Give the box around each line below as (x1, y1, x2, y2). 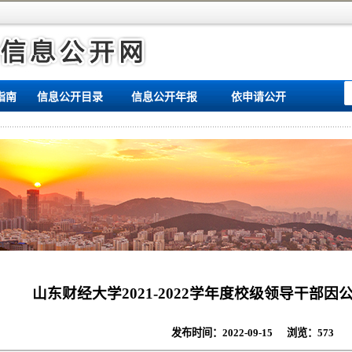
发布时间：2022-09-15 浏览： (156, 327, 317, 339)
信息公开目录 (37, 91, 103, 103)
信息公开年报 (131, 91, 197, 103)
